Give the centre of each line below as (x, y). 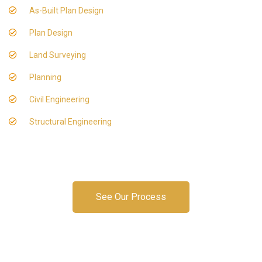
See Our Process (131, 197)
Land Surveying (58, 55)
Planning (45, 77)
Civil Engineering (59, 99)
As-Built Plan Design (66, 11)
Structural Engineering (70, 122)
